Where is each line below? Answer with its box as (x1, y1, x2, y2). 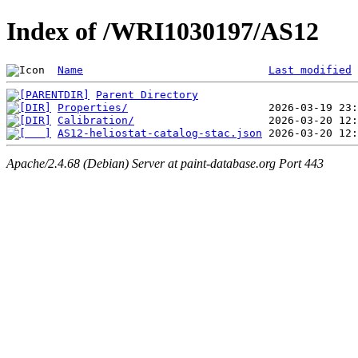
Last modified (268, 63, 352, 76)
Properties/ (58, 101, 128, 113)
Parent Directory (96, 88, 198, 101)
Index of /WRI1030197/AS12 (6, 17, 319, 46)
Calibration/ (58, 113, 134, 126)
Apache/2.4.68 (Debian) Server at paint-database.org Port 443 (6, 157, 324, 171)
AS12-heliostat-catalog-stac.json (58, 126, 262, 139)
